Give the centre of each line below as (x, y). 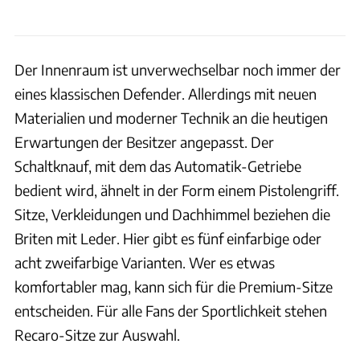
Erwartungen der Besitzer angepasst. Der (144, 141)
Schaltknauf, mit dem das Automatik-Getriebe (158, 166)
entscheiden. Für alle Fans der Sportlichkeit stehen (171, 310)
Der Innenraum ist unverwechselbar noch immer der (178, 69)
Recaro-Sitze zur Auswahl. (97, 334)
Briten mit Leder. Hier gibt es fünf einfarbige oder (168, 238)
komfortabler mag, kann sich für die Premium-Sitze (174, 286)
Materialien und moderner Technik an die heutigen (171, 117)
